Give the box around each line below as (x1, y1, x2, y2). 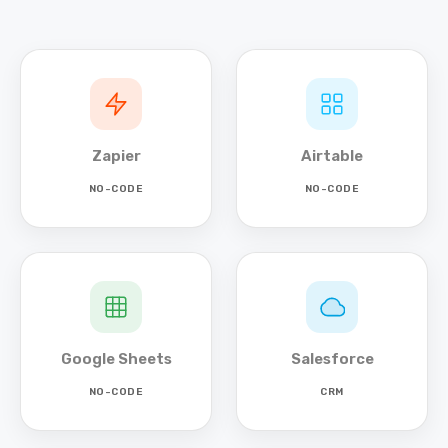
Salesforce (290, 350, 374, 368)
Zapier (91, 147, 141, 165)
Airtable (301, 147, 363, 165)
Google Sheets (60, 350, 172, 368)
